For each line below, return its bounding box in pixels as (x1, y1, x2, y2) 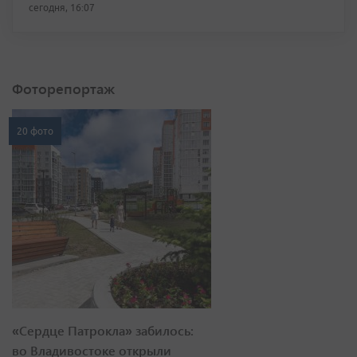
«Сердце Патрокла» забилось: (12, 322, 194, 339)
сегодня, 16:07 (29, 2, 95, 13)
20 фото (17, 126, 53, 136)
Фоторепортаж (12, 79, 115, 98)
